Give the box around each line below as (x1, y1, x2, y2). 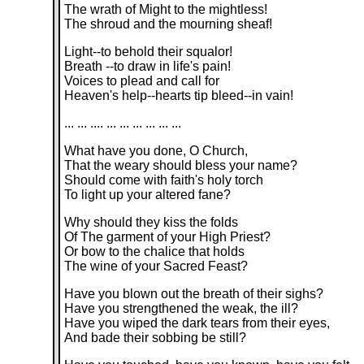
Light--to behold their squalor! (64, 45, 233, 58)
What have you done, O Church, (64, 144, 249, 158)
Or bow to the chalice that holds (64, 245, 245, 258)
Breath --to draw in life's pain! (64, 59, 232, 73)
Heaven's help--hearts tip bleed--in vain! (64, 89, 294, 102)
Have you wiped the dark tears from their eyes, (64, 316, 331, 330)
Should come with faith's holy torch (64, 173, 264, 187)
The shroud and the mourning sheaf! (64, 17, 273, 31)
